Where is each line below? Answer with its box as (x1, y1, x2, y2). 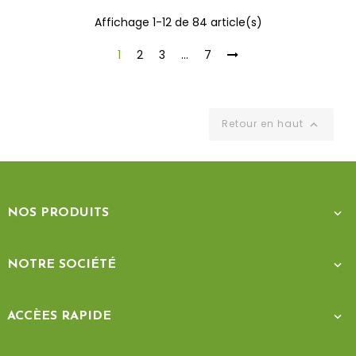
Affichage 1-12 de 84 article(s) (94, 14, 262, 30)
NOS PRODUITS (7, 206, 109, 219)
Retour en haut (222, 117, 307, 130)
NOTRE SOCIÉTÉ (7, 257, 116, 271)
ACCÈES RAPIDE (7, 309, 111, 323)
